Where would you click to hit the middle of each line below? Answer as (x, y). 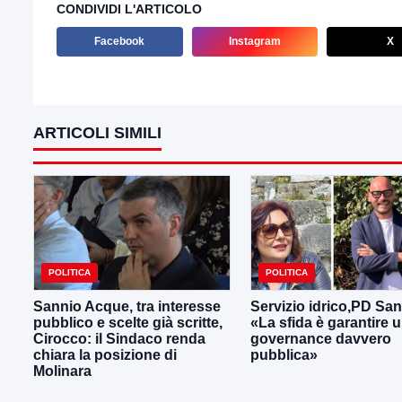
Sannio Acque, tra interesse (127, 307)
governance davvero (321, 339)
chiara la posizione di (105, 355)
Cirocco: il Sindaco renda (119, 339)
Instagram (254, 41)
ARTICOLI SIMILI (97, 132)
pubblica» (284, 355)
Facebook (120, 41)
